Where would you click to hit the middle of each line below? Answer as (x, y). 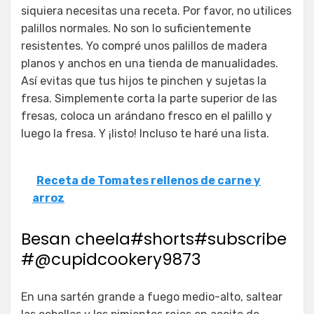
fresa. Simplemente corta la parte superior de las (149, 99)
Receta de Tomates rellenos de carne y (149, 181)
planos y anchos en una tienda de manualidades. (150, 64)
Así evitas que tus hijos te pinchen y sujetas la (144, 81)
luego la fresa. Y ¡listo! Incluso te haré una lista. (145, 134)
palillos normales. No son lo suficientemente (136, 29)
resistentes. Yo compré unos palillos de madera (144, 46)
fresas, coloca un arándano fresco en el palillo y (146, 116)
